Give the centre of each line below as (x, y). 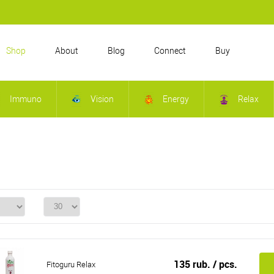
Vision (101, 99)
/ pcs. (225, 265)
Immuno (25, 99)
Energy (175, 99)
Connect (170, 51)
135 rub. (193, 265)
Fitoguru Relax (71, 265)
